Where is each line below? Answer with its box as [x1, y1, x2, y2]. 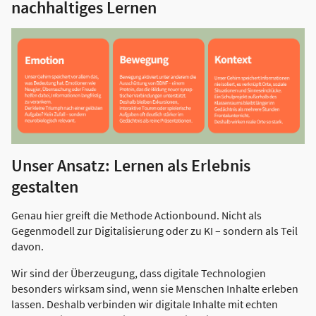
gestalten [11, 176, 78, 198]
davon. [11, 239, 44, 254]
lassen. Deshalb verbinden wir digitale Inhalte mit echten [11, 297, 278, 312]
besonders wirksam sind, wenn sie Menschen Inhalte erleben [11, 281, 298, 296]
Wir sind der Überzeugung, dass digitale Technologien [11, 266, 266, 281]
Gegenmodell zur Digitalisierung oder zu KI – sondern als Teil [11, 224, 298, 238]
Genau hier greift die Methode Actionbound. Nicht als [11, 208, 262, 223]
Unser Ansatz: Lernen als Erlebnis [11, 154, 250, 177]
